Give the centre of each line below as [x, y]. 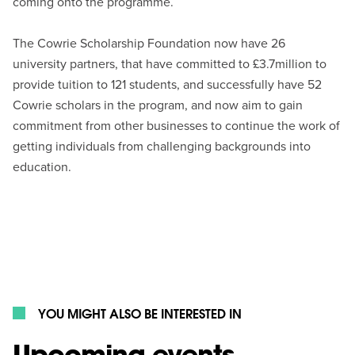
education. [44, 167]
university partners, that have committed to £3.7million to [170, 64]
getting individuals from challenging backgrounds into [162, 146]
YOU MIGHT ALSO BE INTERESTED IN [140, 313]
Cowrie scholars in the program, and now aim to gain [158, 105]
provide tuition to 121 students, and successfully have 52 [168, 84]
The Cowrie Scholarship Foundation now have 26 [149, 43]
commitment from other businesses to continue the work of [177, 126]
